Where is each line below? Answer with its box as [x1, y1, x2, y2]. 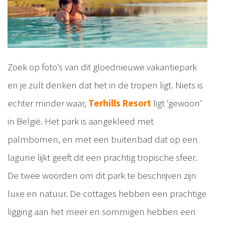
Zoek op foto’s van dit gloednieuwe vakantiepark [8, 61, 197, 73]
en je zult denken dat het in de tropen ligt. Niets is [8, 79, 203, 91]
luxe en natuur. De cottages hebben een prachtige [8, 187, 206, 200]
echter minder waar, [8, 97, 88, 109]
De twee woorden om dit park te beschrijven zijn [8, 169, 196, 182]
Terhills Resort [88, 97, 151, 109]
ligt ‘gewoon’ [151, 97, 202, 109]
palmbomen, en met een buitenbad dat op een [8, 133, 198, 146]
